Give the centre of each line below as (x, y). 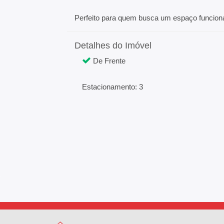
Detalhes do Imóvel (113, 45)
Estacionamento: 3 (113, 87)
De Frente (108, 61)
